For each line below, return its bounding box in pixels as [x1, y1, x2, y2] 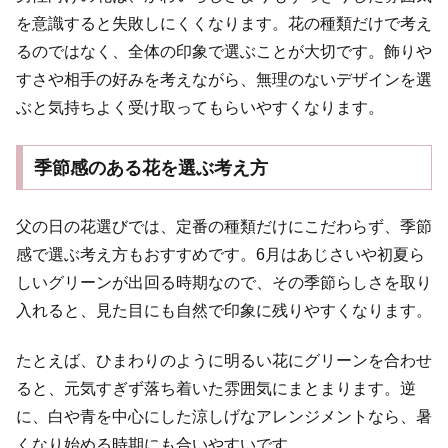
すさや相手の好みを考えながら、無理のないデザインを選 [16, 71, 432, 89]
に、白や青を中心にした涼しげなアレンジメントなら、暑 [16, 408, 432, 426]
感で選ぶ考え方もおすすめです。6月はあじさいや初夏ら [16, 246, 425, 264]
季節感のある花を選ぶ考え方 [33, 157, 268, 178]
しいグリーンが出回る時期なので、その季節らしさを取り [16, 274, 432, 292]
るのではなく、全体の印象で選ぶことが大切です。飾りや [16, 43, 432, 61]
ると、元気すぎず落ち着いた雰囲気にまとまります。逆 [16, 380, 416, 398]
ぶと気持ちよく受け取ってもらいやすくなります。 [16, 99, 384, 117]
